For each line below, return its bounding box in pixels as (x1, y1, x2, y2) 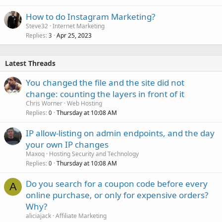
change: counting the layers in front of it (26, 88, 184, 100)
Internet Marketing (53, 21, 105, 30)
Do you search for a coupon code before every (26, 177, 208, 189)
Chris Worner (26, 99, 62, 108)
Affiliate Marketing (55, 211, 107, 220)
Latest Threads (5, 58, 55, 68)
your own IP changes (26, 138, 109, 150)
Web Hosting (67, 99, 102, 108)
